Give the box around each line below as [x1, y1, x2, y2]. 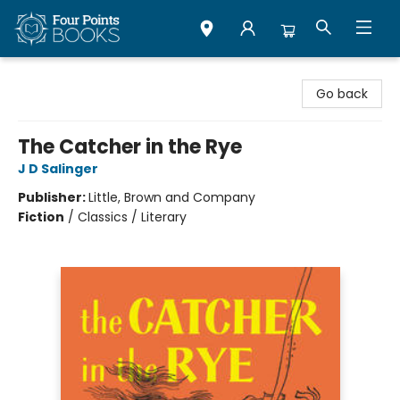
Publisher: [18, 188, 88, 206]
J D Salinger [18, 160, 98, 178]
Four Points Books [13, 65, 121, 83]
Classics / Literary [78, 208, 187, 226]
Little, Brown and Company [88, 188, 255, 206]
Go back [316, 85, 368, 103]
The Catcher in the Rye [18, 133, 242, 161]
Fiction [18, 208, 64, 226]
